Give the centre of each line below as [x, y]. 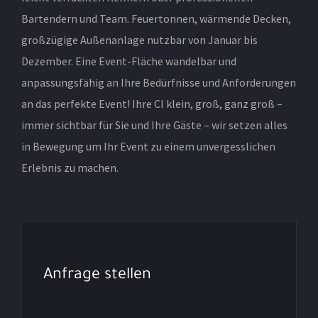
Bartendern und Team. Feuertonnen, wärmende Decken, [156, 18]
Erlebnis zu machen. [70, 167]
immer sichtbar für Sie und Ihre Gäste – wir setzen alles [154, 125]
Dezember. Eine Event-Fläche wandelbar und [128, 61]
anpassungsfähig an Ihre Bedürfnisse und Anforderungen [158, 82]
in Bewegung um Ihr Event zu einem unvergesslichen [148, 146]
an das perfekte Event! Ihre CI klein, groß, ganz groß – [152, 103]
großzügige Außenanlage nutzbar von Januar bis [139, 39]
